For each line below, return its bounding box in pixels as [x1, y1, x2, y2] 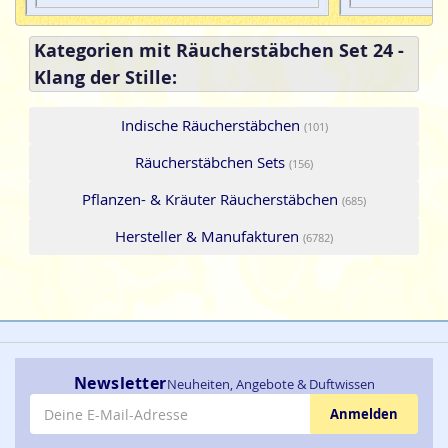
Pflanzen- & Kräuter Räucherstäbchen [82, 188, 342, 209]
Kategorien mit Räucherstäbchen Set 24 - [33, 37, 404, 63]
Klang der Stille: [33, 64, 177, 90]
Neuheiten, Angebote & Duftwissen [166, 375, 375, 393]
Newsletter [73, 372, 167, 394]
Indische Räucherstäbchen [120, 114, 304, 135]
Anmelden [330, 405, 398, 423]
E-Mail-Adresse [29, 393, 130, 412]
